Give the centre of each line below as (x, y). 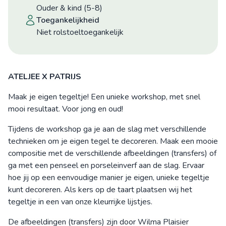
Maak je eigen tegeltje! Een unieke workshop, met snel (104, 97)
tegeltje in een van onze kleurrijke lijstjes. (80, 202)
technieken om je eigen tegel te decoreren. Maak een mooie (113, 141)
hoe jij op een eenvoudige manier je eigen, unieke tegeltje (109, 178)
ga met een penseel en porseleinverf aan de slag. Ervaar (106, 165)
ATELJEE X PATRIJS (45, 77)
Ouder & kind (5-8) (69, 8)
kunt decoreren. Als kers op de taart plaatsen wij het (100, 190)
